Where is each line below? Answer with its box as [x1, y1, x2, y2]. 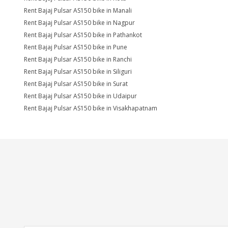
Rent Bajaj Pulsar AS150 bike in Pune [24, 43, 127, 51]
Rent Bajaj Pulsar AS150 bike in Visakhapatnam [24, 104, 157, 112]
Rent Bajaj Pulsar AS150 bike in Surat [24, 79, 128, 88]
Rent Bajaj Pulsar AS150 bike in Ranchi [24, 55, 132, 64]
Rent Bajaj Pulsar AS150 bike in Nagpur [24, 18, 135, 27]
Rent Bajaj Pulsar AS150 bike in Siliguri [24, 67, 132, 76]
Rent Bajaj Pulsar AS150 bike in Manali [24, 6, 132, 15]
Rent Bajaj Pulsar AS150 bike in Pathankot [24, 31, 142, 39]
